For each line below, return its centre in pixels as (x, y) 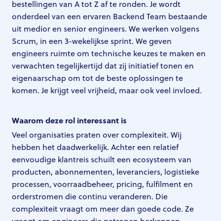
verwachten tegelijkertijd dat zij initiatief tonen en (103, 66)
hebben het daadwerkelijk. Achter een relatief (95, 147)
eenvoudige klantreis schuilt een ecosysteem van (102, 159)
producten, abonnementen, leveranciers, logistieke (106, 171)
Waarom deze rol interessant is (69, 120)
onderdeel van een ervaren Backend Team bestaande (110, 17)
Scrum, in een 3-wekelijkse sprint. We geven (92, 41)
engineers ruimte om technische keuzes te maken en (109, 54)
